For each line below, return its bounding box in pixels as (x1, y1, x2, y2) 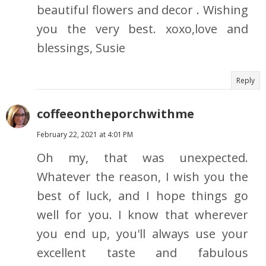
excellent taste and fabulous (37, 245, 248, 261)
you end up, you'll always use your (37, 226, 248, 242)
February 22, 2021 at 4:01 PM (37, 129, 133, 140)
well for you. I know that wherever (37, 207, 248, 223)
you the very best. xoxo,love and (37, 21, 248, 37)
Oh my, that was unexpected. (37, 150, 248, 166)
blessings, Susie (37, 40, 125, 56)
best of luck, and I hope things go (37, 188, 248, 204)
